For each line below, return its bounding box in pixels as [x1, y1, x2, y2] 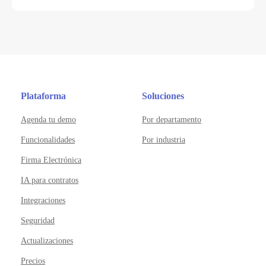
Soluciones [142, 90, 184, 101]
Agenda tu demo [21, 115, 76, 124]
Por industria [142, 135, 185, 144]
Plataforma [21, 90, 66, 101]
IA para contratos [21, 175, 78, 185]
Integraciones [21, 195, 65, 205]
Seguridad [21, 216, 55, 225]
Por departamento [142, 115, 201, 124]
